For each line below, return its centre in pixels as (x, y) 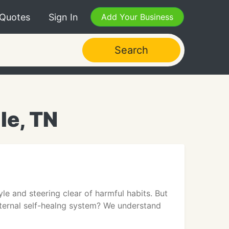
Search (131, 50)
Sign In (63, 17)
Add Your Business (137, 17)
